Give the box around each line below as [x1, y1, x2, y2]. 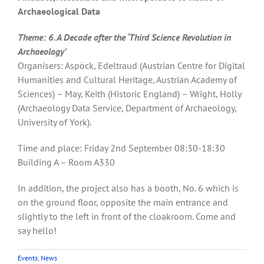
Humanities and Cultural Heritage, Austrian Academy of [18, 74, 237, 85]
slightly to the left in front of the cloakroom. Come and [18, 210, 236, 222]
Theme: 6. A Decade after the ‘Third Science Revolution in [18, 31, 231, 43]
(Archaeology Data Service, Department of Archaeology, [18, 102, 236, 114]
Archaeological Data [18, 5, 100, 17]
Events [18, 253, 38, 262]
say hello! [18, 225, 57, 236]
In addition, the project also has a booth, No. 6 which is [18, 182, 239, 194]
